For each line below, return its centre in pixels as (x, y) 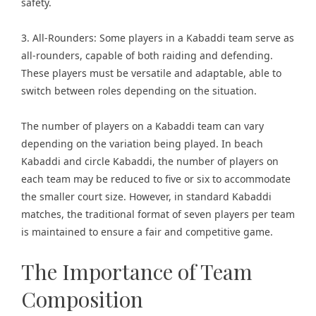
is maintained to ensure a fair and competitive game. (147, 232)
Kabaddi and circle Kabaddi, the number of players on (150, 161)
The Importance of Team (137, 272)
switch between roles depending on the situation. (139, 91)
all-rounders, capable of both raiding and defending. (147, 55)
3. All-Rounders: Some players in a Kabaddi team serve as (158, 38)
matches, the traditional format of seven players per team (158, 214)
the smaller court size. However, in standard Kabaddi (146, 196)
